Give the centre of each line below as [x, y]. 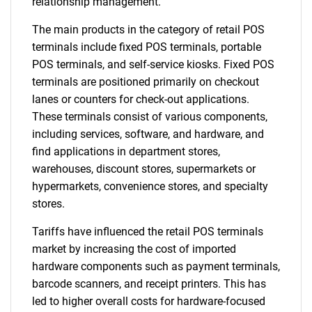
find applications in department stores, [126, 151]
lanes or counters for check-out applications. [141, 99]
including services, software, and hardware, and [148, 134]
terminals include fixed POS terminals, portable [147, 47]
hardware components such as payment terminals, [156, 266]
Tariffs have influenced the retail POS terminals [148, 232]
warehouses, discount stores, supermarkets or [144, 169]
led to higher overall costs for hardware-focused [149, 301]
